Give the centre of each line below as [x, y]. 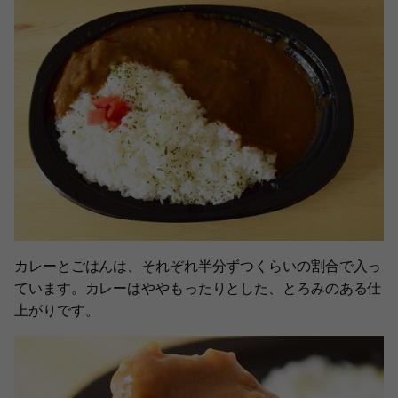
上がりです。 [57, 310]
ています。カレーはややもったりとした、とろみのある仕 [198, 287]
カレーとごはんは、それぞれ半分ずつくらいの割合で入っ [198, 265]
